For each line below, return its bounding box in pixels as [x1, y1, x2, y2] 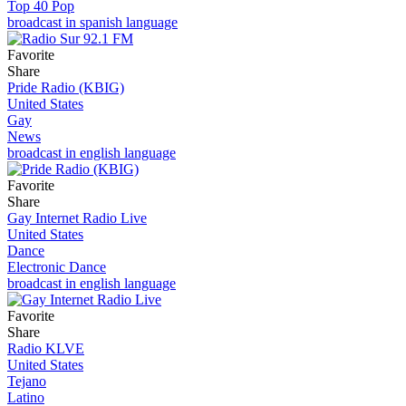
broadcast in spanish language [7, 14, 178, 30]
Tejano [7, 372, 46, 389]
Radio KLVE [7, 340, 84, 356]
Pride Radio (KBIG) [7, 79, 124, 95]
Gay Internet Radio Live [7, 209, 147, 226]
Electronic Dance [7, 258, 106, 275]
